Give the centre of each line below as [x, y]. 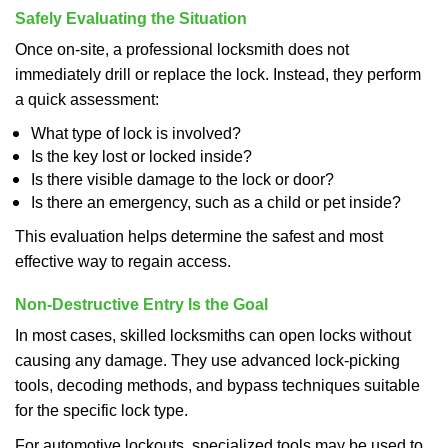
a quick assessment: [87, 99]
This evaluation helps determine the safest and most [199, 236]
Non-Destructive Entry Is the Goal [141, 304]
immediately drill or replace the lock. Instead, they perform [218, 74]
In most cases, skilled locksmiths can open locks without [213, 335]
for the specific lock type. [101, 410]
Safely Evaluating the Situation [131, 18]
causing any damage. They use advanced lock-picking [207, 360]
